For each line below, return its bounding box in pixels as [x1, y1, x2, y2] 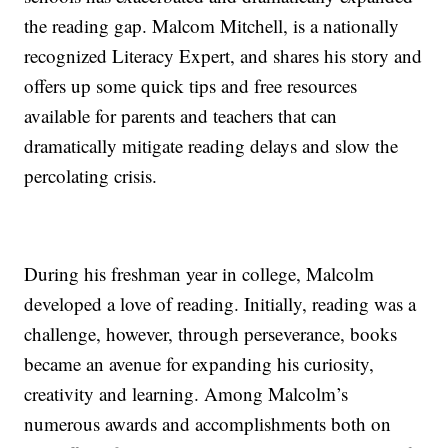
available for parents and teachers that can [24, 103, 338, 129]
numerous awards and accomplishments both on [24, 411, 392, 437]
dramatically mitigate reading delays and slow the [24, 133, 399, 159]
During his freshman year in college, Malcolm [24, 261, 375, 287]
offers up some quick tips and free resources [24, 73, 358, 99]
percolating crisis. [24, 163, 158, 189]
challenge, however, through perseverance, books [24, 321, 398, 347]
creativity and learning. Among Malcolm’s [24, 381, 349, 407]
